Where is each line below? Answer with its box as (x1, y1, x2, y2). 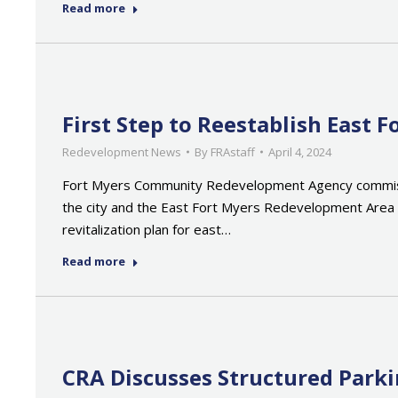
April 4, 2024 (268, 144, 331, 160)
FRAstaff (211, 144, 255, 160)
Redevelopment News (62, 144, 181, 160)
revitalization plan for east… (62, 220, 231, 238)
